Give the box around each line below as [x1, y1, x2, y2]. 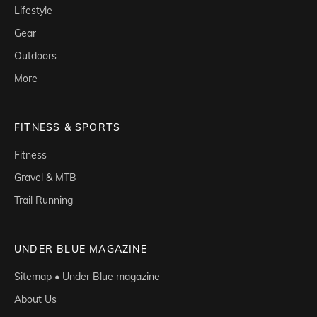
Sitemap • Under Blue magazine [14, 270, 160, 284]
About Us [14, 293, 57, 306]
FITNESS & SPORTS [14, 121, 121, 134]
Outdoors [14, 50, 57, 63]
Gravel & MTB [14, 171, 76, 185]
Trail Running [14, 194, 73, 207]
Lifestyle [14, 4, 52, 18]
